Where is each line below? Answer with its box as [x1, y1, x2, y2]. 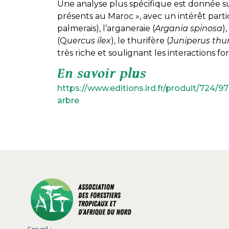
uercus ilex [67, 36, 111, 46]
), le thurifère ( [111, 36, 169, 46]
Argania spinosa [155, 24, 222, 34]
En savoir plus [57, 67, 146, 81]
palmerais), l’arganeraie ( [57, 24, 155, 34]
